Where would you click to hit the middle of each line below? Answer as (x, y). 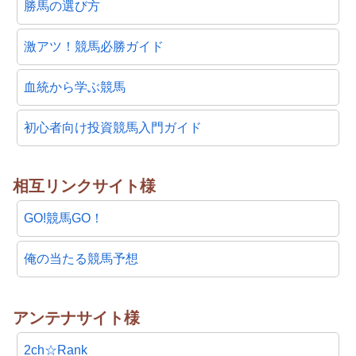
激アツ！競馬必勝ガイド (94, 46)
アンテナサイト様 (76, 317)
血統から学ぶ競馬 (75, 87)
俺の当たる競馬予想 (81, 259)
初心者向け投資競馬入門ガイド (113, 127)
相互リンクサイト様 (84, 186)
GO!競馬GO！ (64, 219)
